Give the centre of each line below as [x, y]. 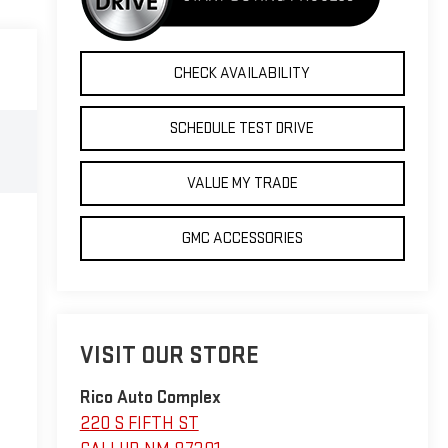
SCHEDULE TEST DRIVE [242, 128]
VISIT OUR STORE [169, 356]
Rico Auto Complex [150, 398]
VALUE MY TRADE [242, 183]
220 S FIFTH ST [139, 424]
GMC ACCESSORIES [242, 238]
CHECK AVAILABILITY [242, 73]
